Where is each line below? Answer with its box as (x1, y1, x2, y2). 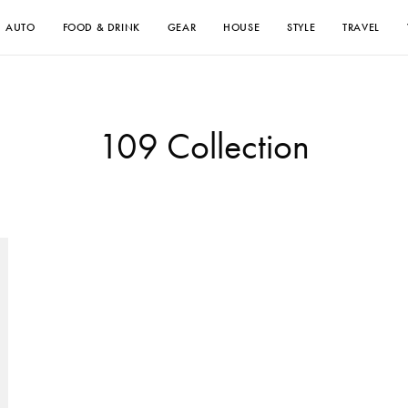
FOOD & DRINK (62, 20, 140, 35)
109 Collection (98, 123, 310, 169)
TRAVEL (342, 20, 380, 35)
